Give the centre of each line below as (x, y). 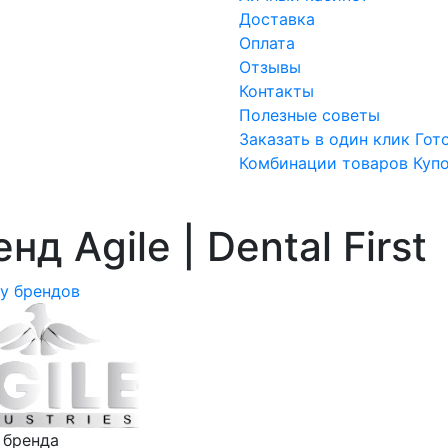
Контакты (276, 91)
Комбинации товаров (323, 163)
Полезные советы (309, 115)
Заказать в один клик (324, 139)
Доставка (277, 19)
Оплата (267, 43)
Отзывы (270, 67)
